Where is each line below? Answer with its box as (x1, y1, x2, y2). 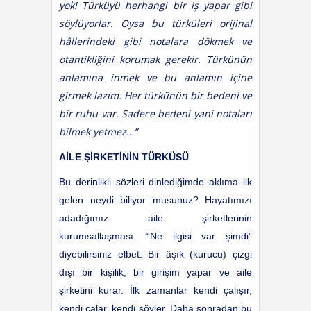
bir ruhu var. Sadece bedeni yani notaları (59, 107, 252, 120)
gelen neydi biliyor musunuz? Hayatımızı (59, 194, 252, 205)
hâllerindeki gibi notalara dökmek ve (59, 35, 252, 48)
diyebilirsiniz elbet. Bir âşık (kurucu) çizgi (59, 249, 252, 260)
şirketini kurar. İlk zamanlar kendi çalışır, (59, 285, 252, 296)
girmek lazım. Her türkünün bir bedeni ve (59, 89, 252, 102)
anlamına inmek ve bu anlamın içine (59, 71, 252, 84)
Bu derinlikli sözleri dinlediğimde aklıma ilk (59, 176, 252, 187)
